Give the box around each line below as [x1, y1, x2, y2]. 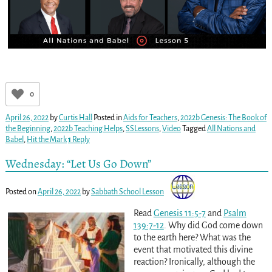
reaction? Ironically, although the [133, 256, 255, 267]
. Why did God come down [163, 220, 263, 230]
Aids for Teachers [123, 114, 177, 123]
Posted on [5, 187, 38, 196]
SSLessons [125, 124, 159, 134]
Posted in [93, 114, 122, 123]
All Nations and [206, 124, 256, 134]
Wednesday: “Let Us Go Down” [5, 155, 151, 172]
